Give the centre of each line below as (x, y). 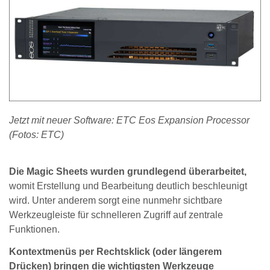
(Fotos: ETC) (36, 135)
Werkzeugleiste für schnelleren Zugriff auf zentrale (116, 215)
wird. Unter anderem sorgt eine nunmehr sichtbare (116, 200)
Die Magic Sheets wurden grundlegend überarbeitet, (128, 171)
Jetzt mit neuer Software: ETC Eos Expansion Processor (129, 120)
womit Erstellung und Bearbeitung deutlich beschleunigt (128, 186)
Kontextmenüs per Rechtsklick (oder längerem (115, 251)
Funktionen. (34, 229)
